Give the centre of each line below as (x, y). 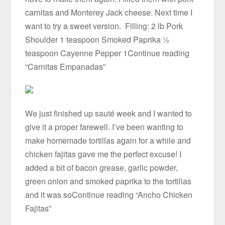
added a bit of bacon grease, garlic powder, (102, 167)
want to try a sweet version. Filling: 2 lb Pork (104, 26)
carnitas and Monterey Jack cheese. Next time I (109, 13)
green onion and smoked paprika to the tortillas (108, 181)
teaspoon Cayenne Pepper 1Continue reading (107, 53)
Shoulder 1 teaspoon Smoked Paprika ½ (97, 40)
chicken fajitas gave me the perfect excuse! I (103, 154)
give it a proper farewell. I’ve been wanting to (104, 127)
